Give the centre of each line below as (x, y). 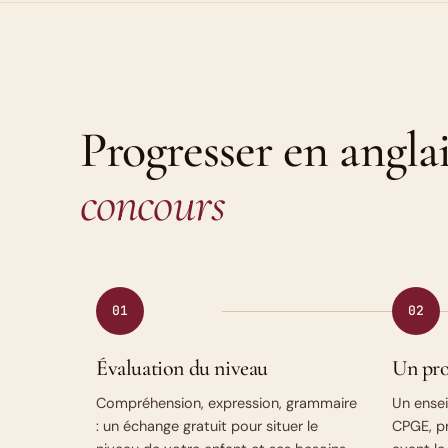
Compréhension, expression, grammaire (226, 403)
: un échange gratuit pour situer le (207, 426)
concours (152, 204)
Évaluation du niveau (182, 368)
